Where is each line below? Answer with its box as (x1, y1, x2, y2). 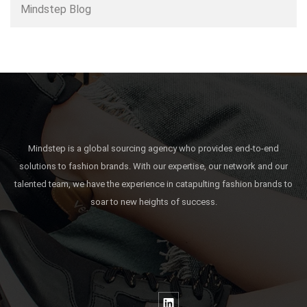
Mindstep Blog (21, 2, 91, 16)
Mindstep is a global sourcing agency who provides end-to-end (28, 143, 279, 153)
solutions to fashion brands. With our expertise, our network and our (19, 160, 288, 171)
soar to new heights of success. (90, 196, 217, 207)
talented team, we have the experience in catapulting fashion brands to (14, 178, 293, 189)
